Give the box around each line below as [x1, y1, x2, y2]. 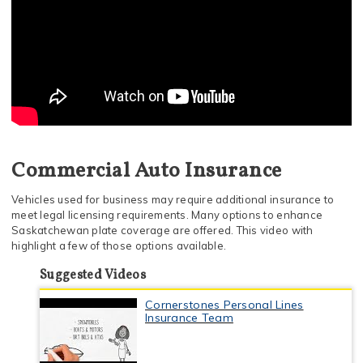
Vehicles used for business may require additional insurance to [11, 193, 335, 206]
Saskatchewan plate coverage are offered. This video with [11, 224, 314, 237]
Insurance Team [145, 310, 233, 325]
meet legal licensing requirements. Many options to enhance [11, 208, 323, 221]
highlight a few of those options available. [11, 239, 227, 252]
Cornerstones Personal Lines [145, 297, 304, 312]
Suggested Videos [40, 267, 147, 284]
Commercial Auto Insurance [11, 156, 282, 186]
